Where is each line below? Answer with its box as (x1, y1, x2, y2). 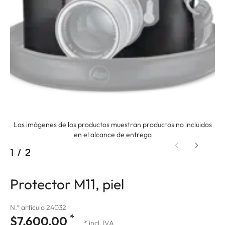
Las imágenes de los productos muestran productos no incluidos (13, 120, 212, 129)
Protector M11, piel (10, 175, 124, 193)
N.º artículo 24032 (10, 202, 66, 212)
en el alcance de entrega (73, 130, 152, 139)
